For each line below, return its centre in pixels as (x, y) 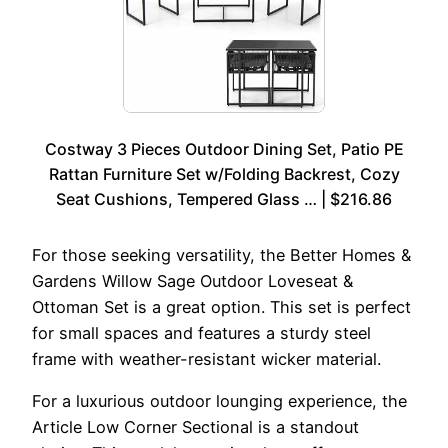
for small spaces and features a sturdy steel (201, 332)
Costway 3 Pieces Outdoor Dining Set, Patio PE (224, 148)
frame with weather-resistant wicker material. (206, 358)
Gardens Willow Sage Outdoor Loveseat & (192, 280)
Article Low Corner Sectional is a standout (195, 427)
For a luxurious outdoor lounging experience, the (219, 401)
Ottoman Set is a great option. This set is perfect (221, 306)
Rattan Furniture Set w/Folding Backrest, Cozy (224, 173)
